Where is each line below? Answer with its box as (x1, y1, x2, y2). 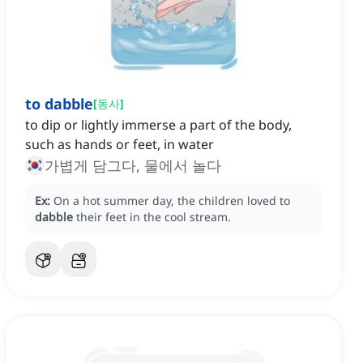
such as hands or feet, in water (25, 135, 214, 154)
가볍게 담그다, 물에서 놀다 (45, 156, 221, 176)
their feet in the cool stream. (76, 209, 231, 225)
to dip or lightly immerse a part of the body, (25, 116, 292, 135)
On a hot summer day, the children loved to (53, 193, 290, 209)
